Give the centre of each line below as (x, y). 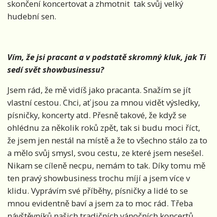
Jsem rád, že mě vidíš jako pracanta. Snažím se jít (99, 90)
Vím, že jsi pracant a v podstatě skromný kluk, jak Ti (107, 57)
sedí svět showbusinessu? (57, 70)
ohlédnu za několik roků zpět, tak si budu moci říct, (104, 128)
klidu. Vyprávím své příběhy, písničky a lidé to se (98, 191)
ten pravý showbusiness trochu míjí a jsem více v (99, 178)
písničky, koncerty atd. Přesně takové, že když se (97, 115)
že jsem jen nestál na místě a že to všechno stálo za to (107, 140)
